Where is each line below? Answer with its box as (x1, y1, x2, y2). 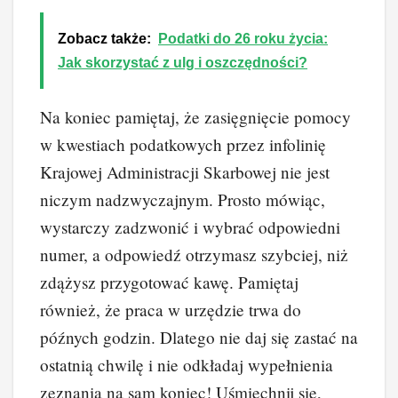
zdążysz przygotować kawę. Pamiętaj (40, 270, 298, 293)
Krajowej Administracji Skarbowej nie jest (40, 160, 330, 183)
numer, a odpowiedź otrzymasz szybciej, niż (40, 243, 348, 266)
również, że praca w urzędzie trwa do (40, 298, 301, 321)
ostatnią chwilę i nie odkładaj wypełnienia (40, 353, 333, 376)
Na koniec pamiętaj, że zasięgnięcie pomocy (40, 105, 351, 128)
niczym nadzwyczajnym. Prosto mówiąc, (40, 187, 325, 211)
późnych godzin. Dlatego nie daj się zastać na (40, 325, 358, 348)
